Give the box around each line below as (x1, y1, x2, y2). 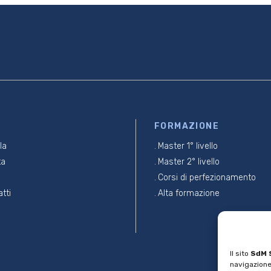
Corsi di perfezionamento (158, 172, 256, 183)
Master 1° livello (158, 140, 218, 151)
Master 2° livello (158, 156, 220, 167)
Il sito (230, 249, 250, 258)
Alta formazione (158, 188, 220, 198)
